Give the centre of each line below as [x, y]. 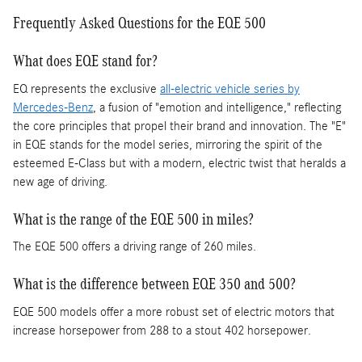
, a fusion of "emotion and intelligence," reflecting [217, 107]
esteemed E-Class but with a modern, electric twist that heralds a [179, 163]
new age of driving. [60, 181]
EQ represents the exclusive [86, 88]
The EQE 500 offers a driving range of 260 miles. [135, 246]
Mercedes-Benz [53, 107]
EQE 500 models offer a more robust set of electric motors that [174, 311]
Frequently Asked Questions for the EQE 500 [139, 23]
